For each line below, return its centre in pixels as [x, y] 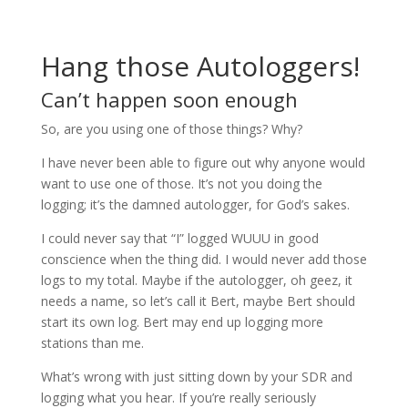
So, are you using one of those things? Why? [171, 129]
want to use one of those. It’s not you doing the [181, 184]
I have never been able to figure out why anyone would [203, 163]
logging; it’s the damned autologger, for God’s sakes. [195, 205]
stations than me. [92, 343]
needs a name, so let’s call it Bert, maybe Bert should [198, 301]
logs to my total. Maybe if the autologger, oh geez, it [196, 280]
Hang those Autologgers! [200, 66]
